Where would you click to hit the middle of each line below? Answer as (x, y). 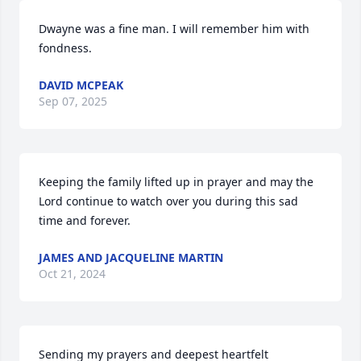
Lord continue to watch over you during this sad (168, 201)
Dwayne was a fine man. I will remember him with (174, 29)
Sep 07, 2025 (73, 101)
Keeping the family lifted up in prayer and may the (176, 182)
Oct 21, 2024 (72, 274)
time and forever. (85, 220)
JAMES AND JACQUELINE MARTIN (131, 257)
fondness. (65, 48)
